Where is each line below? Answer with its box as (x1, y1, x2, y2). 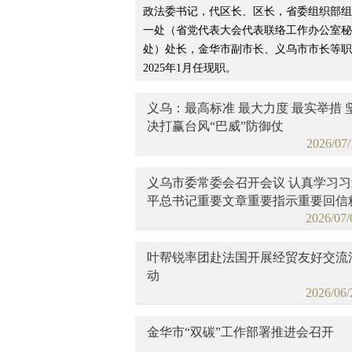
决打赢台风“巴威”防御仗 (147, 119, 284, 133)
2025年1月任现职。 (143, 62, 236, 74)
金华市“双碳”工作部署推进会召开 (147, 325, 334, 339)
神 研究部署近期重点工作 (147, 212, 288, 225)
